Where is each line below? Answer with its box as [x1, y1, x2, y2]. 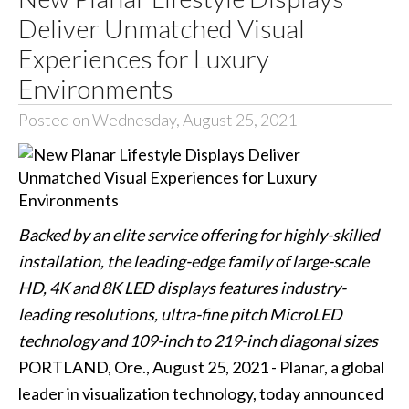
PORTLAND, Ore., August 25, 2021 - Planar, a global [17, 357, 384, 378]
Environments [17, 72, 173, 104]
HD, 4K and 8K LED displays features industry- [17, 278, 346, 299]
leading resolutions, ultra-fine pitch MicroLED [17, 304, 342, 325]
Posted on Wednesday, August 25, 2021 [17, 109, 297, 130]
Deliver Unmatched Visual [17, 12, 305, 44]
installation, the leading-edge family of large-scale [17, 251, 369, 272]
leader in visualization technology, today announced [17, 383, 383, 404]
